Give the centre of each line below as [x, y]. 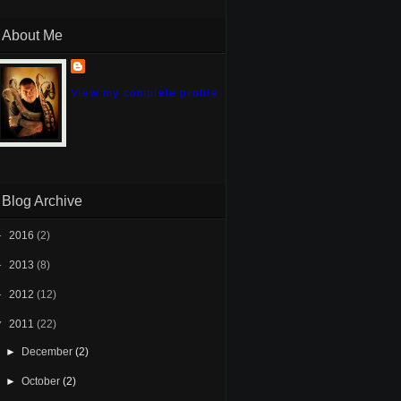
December [49, 352]
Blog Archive [42, 201]
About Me [32, 35]
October [43, 381]
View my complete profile [145, 93]
